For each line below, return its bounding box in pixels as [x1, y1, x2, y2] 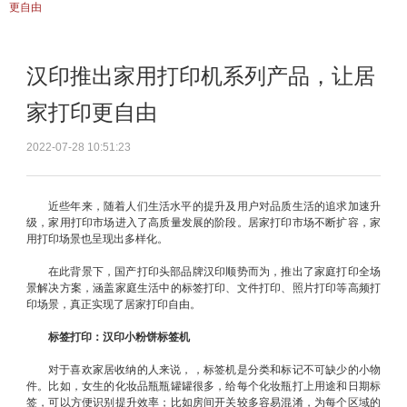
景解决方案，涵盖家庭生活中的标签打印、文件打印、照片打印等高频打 [26, 282, 381, 294]
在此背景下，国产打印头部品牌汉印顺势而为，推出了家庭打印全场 [48, 265, 381, 278]
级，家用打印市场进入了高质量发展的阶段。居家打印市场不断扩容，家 [26, 216, 381, 229]
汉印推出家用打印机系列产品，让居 [26, 64, 375, 88]
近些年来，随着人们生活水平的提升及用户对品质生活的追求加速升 [48, 200, 381, 213]
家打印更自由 [26, 100, 157, 124]
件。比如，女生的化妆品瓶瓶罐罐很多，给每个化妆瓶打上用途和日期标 [26, 380, 381, 392]
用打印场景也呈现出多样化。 [26, 233, 168, 245]
